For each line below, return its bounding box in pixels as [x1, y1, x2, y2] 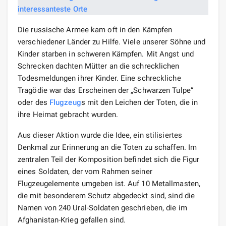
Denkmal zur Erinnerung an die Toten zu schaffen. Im [18, 142, 197, 152]
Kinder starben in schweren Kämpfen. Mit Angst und [18, 49, 194, 59]
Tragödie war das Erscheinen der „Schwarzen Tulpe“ [18, 85, 193, 95]
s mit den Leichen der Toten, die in [81, 97, 198, 107]
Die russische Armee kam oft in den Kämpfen [18, 25, 173, 34]
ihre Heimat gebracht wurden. [18, 109, 118, 119]
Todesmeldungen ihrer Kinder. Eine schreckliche [18, 73, 181, 83]
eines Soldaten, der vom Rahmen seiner [18, 166, 152, 176]
